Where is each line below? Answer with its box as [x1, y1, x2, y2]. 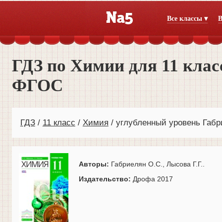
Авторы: [79, 160, 111, 168]
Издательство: [79, 175, 133, 183]
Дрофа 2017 [133, 175, 173, 183]
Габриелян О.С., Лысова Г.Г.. [111, 160, 205, 168]
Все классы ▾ [166, 15, 208, 22]
